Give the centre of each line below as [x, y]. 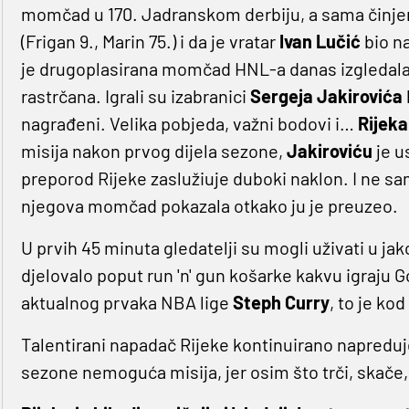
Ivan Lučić [320, 42]
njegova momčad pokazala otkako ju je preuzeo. [209, 206]
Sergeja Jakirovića [326, 96]
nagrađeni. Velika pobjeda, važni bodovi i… [189, 124]
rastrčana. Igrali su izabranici [135, 96]
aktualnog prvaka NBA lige [126, 303]
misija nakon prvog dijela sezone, [153, 151]
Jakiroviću [329, 151]
